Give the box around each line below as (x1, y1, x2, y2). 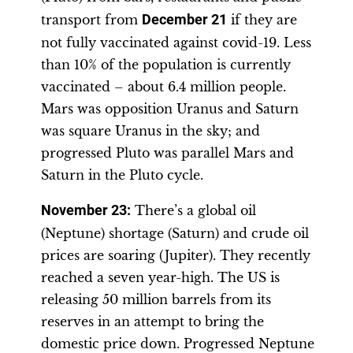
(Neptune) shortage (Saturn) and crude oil (41, 225, 309, 241)
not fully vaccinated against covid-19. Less (41, 35, 311, 50)
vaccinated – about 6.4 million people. (41, 79, 286, 95)
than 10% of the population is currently (41, 57, 291, 72)
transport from (41, 12, 142, 28)
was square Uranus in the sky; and (41, 123, 260, 139)
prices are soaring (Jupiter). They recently (41, 247, 310, 263)
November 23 (41, 203, 127, 218)
